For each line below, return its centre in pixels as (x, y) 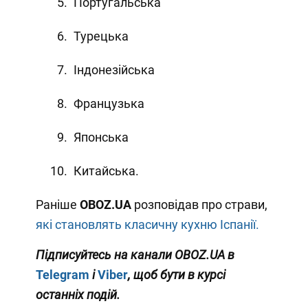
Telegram (62, 274)
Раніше (57, 204)
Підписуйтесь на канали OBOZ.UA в (135, 254)
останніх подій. (78, 294)
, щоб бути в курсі (176, 274)
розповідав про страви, (200, 204)
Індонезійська (114, 69)
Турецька (101, 36)
